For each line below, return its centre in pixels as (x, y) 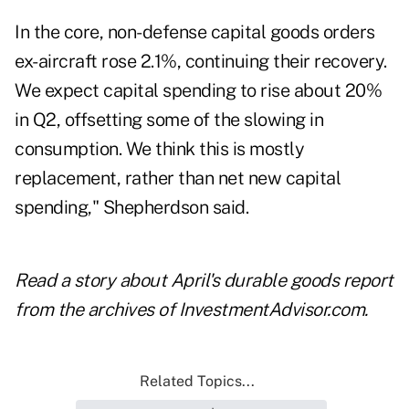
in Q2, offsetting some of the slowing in (169, 120)
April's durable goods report (282, 281)
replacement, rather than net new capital (178, 178)
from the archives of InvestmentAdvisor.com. (191, 310)
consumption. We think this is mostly (159, 149)
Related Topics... (197, 382)
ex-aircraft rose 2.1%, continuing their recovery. (201, 62)
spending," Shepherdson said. (131, 208)
